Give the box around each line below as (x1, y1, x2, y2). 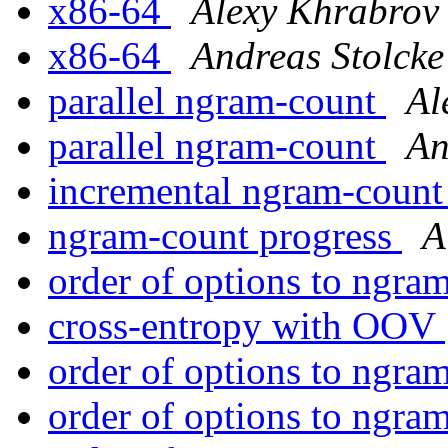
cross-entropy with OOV (48, 304, 445, 348)
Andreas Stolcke (191, 34, 444, 78)
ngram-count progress (48, 214, 402, 258)
